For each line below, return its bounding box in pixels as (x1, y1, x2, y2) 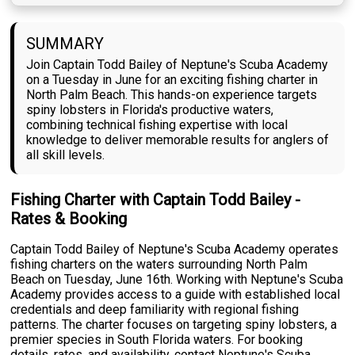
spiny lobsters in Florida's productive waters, (26, 102, 274, 117)
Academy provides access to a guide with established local (10, 286, 341, 302)
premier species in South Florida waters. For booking (10, 331, 303, 347)
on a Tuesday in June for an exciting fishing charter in (26, 72, 319, 87)
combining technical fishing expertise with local (26, 117, 288, 132)
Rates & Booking (10, 209, 128, 228)
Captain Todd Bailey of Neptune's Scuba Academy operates (10, 241, 339, 257)
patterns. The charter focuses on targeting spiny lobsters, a (10, 316, 338, 332)
